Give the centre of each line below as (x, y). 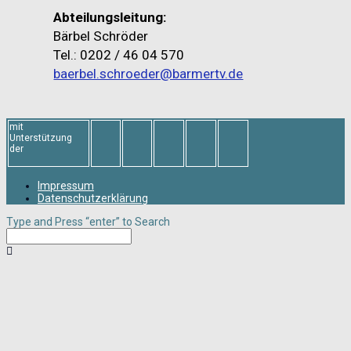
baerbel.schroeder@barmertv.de (148, 74)
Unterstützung (41, 138)
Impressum (66, 186)
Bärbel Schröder (101, 36)
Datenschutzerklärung (93, 199)
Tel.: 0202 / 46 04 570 (119, 55)
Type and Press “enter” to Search (88, 222)
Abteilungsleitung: (110, 18)
